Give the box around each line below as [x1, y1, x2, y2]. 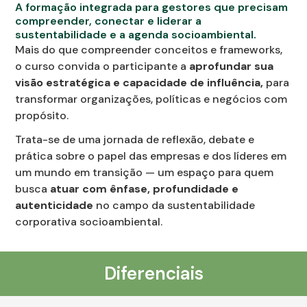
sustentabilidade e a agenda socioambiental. [15, 27, 257, 42]
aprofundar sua [189, 58, 274, 73]
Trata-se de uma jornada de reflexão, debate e [15, 132, 255, 147]
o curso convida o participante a [15, 58, 190, 73]
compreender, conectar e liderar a [15, 13, 202, 28]
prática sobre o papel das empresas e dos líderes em [15, 148, 287, 163]
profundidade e [153, 181, 239, 196]
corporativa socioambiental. [15, 214, 163, 229]
